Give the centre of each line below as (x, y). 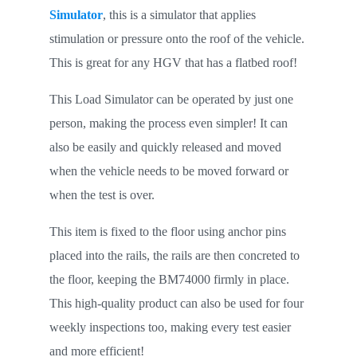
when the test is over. (103, 195)
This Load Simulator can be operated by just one (171, 99)
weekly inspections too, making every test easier (170, 327)
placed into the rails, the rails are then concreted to (174, 255)
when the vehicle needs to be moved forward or (169, 171)
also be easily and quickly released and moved (165, 147)
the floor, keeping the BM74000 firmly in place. (169, 279)
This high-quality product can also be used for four (176, 303)
